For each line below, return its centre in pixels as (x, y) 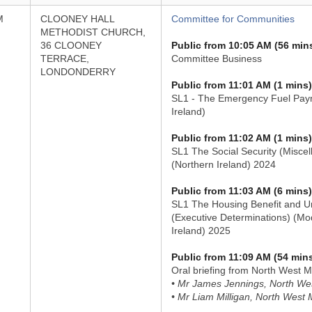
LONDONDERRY (78, 72)
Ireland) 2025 (201, 231)
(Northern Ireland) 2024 (223, 164)
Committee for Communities (233, 19)
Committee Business (216, 58)
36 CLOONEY (71, 45)
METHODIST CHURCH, (93, 32)
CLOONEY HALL (77, 19)
